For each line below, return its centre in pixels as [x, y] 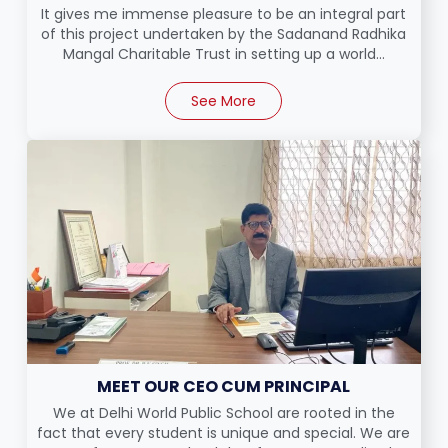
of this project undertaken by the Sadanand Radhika [224, 34]
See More [224, 101]
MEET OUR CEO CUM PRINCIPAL [224, 387]
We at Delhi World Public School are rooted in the [223, 413]
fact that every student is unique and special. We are [224, 433]
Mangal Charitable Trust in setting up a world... [223, 54]
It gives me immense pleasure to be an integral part [224, 14]
